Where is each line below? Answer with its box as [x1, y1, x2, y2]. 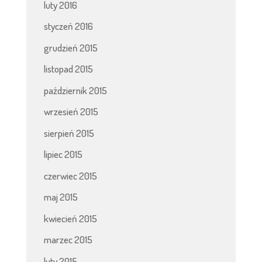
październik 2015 [43, 84, 107, 96]
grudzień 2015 [43, 41, 98, 54]
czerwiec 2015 [43, 169, 97, 182]
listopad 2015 [43, 63, 93, 75]
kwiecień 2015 [43, 212, 97, 225]
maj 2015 [43, 191, 78, 204]
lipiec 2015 [43, 148, 82, 161]
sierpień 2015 [43, 126, 94, 139]
